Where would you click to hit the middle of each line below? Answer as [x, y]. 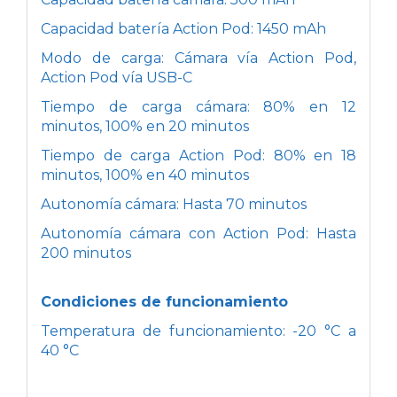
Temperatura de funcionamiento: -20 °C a [198, 331]
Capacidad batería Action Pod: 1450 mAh [183, 28]
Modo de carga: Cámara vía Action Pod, [198, 58]
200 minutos [86, 253]
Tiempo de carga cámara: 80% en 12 [198, 106]
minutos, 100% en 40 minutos [145, 175]
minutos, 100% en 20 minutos [145, 126]
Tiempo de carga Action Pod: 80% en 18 [198, 155]
